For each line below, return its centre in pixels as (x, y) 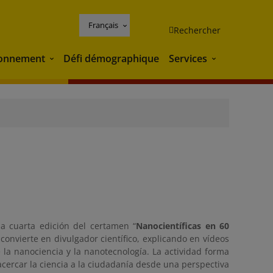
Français (103, 25)
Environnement (83, 59)
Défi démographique (111, 58)
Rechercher (197, 30)
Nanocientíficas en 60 (183, 226)
